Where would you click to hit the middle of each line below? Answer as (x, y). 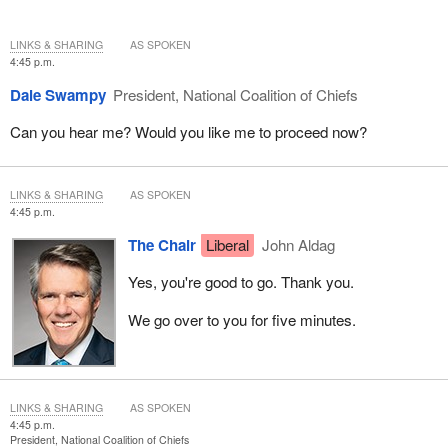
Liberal (227, 245)
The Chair (161, 245)
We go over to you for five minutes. (241, 319)
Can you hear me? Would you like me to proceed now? (188, 132)
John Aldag (297, 245)
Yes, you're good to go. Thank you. (240, 282)
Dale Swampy (57, 94)
